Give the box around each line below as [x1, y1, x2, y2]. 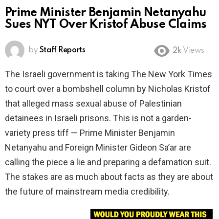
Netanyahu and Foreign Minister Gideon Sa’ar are [5, 142, 191, 153]
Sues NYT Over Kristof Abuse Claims [5, 19, 207, 31]
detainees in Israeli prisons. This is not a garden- [5, 113, 192, 124]
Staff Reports [39, 46, 86, 55]
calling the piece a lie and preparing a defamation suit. [5, 157, 211, 168]
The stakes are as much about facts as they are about [5, 172, 213, 182]
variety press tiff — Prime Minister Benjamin [5, 128, 175, 138]
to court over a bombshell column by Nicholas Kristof [5, 84, 211, 94]
